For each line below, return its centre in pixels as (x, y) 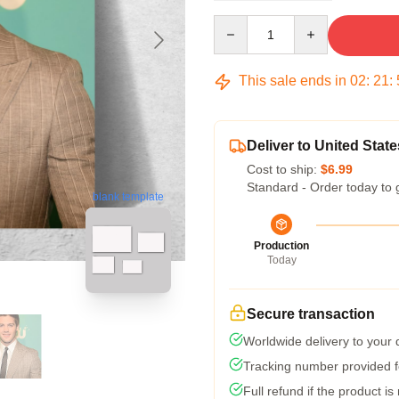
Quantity (236, 23)
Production (281, 246)
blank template (128, 197)
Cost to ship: (284, 169)
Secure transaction (311, 314)
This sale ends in (293, 81)
